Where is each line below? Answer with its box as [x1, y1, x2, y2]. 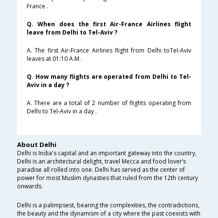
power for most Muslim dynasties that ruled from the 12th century [17, 174, 198, 182]
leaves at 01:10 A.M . [27, 54, 82, 63]
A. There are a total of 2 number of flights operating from [27, 99, 191, 108]
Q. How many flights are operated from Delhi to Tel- [27, 73, 191, 81]
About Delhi [17, 140, 56, 149]
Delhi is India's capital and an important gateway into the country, [17, 149, 197, 158]
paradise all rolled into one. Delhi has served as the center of [17, 165, 185, 174]
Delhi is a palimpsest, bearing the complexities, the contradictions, [17, 201, 200, 210]
